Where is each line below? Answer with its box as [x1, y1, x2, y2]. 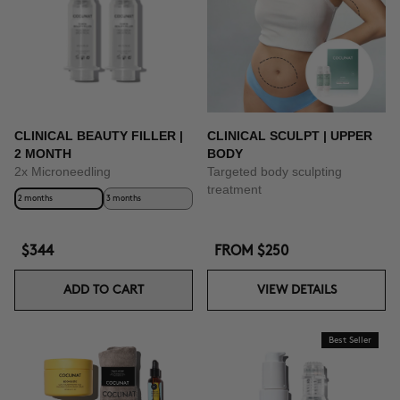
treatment [207, 181, 262, 196]
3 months [106, 194, 141, 203]
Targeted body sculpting [207, 163, 342, 179]
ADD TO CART [63, 283, 144, 296]
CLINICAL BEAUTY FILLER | [14, 128, 183, 143]
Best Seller [329, 335, 371, 345]
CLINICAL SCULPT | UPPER [207, 128, 372, 143]
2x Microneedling [14, 163, 111, 179]
